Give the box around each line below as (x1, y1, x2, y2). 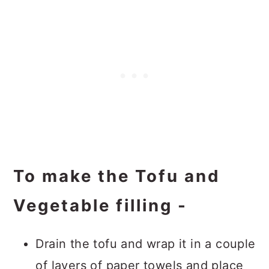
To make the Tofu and (13, 166, 220, 186)
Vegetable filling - (13, 195, 188, 216)
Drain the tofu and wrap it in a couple (35, 237, 256, 251)
